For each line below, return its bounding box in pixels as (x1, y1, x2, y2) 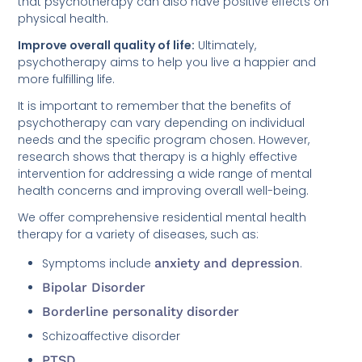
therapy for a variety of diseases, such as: (18, 226, 259, 243)
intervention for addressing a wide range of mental (18, 166, 313, 183)
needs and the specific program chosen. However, (18, 132, 310, 149)
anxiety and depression (154, 255, 301, 271)
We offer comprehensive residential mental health (18, 209, 307, 226)
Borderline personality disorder (42, 304, 240, 320)
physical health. (18, 11, 109, 27)
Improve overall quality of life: (18, 37, 196, 54)
